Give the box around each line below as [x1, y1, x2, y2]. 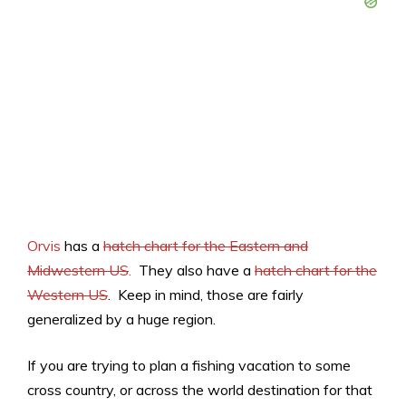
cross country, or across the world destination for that [27, 381, 372, 400]
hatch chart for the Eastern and [103, 237, 308, 256]
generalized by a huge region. [27, 310, 216, 329]
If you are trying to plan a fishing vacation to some [27, 356, 351, 375]
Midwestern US [27, 261, 129, 280]
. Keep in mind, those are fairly [108, 285, 304, 304]
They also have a [131, 261, 255, 280]
